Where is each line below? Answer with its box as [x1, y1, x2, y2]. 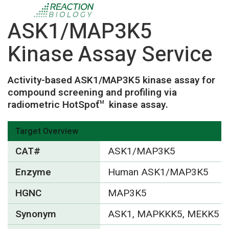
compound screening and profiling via [8, 85, 177, 100]
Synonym [15, 207, 56, 221]
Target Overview [15, 125, 78, 138]
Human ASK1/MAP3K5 [107, 165, 209, 179]
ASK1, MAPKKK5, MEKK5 [107, 207, 219, 221]
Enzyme [15, 165, 51, 179]
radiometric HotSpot [8, 98, 99, 112]
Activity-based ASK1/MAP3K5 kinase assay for [8, 73, 215, 87]
